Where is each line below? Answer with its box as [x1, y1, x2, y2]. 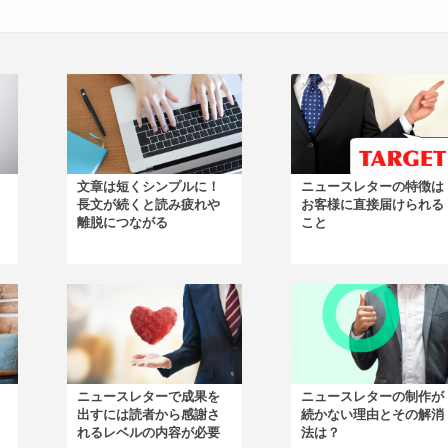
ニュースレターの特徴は [300, 179, 444, 195]
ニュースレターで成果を [77, 389, 221, 405]
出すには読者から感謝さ [77, 407, 221, 423]
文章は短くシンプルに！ [77, 179, 221, 195]
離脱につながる [77, 215, 169, 231]
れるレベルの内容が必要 [77, 425, 221, 441]
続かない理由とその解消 [300, 407, 444, 423]
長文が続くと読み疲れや [77, 197, 221, 213]
